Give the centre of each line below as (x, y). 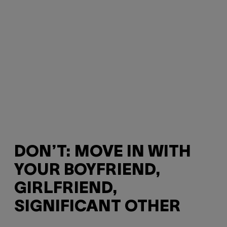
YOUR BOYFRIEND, (87, 170)
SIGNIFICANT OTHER (97, 207)
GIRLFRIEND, (66, 188)
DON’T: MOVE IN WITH (103, 152)
